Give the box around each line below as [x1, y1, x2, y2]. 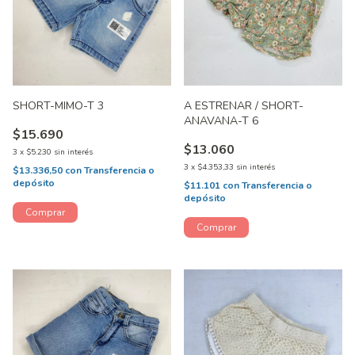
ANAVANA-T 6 [184, 113, 259, 129]
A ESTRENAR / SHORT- [184, 98, 303, 114]
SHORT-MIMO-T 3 [13, 98, 105, 114]
